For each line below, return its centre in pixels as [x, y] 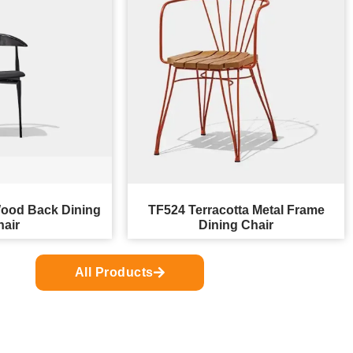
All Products [114, 273]
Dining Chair [236, 225]
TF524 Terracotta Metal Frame [236, 210]
